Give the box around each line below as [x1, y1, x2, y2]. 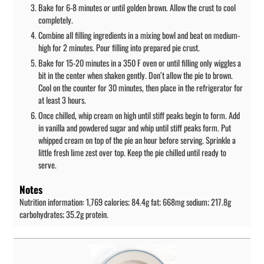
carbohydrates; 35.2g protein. [19, 208, 108, 221]
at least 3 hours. [38, 93, 86, 106]
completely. [38, 13, 73, 26]
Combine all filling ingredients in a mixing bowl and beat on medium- [38, 28, 240, 41]
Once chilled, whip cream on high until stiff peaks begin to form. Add [38, 108, 240, 121]
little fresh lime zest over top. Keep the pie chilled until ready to [38, 146, 226, 159]
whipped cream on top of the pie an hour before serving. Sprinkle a [38, 133, 236, 146]
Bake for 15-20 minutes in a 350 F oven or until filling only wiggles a [38, 56, 241, 69]
